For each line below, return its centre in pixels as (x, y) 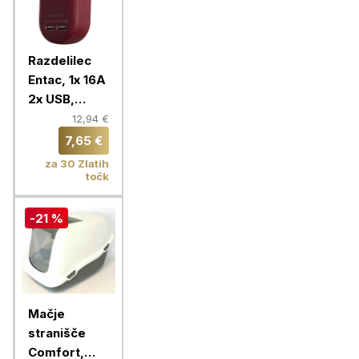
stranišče (57, 333)
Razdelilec (60, 61)
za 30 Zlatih (77, 163)
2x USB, (51, 99)
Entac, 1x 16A (67, 80)
